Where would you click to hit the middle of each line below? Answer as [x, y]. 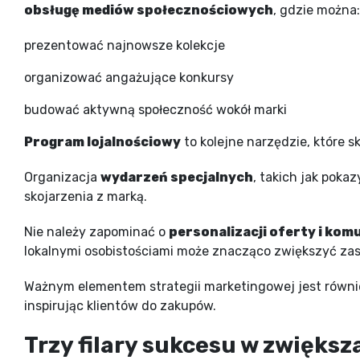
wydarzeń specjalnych [177, 177]
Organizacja [62, 177]
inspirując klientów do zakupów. [120, 305]
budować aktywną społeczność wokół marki [155, 109]
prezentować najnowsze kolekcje [125, 45]
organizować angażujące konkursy [129, 77]
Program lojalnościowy [102, 141]
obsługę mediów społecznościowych [149, 10]
